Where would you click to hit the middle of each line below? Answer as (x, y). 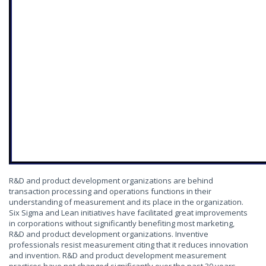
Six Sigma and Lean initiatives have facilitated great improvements (128, 213)
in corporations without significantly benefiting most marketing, (122, 223)
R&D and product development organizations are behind (111, 180)
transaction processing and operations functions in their (110, 191)
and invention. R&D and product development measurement (118, 255)
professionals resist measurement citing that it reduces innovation (129, 245)
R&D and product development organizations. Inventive (109, 234)
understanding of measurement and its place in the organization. (126, 202)
